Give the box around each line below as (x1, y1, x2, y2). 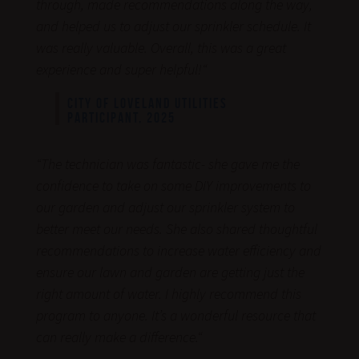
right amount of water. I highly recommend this (35, 284, 301, 303)
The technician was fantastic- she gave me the (40, 154, 300, 173)
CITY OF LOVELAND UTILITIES (67, 95, 228, 111)
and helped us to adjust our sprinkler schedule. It (35, 16, 311, 35)
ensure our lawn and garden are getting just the (35, 262, 305, 281)
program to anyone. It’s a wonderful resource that (35, 305, 316, 325)
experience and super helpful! (35, 59, 202, 79)
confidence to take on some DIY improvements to (35, 175, 311, 195)
